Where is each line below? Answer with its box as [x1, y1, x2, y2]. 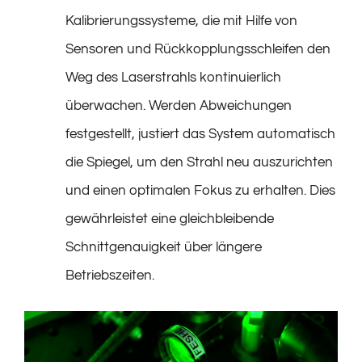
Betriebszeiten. [65, 268, 154, 283]
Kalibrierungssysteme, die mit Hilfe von [65, 14, 297, 28]
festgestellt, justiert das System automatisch [65, 127, 335, 141]
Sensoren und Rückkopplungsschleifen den [65, 42, 330, 57]
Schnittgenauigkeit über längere [65, 240, 262, 255]
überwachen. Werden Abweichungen [65, 99, 292, 113]
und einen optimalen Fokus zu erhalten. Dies [65, 183, 335, 198]
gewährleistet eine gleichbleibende [65, 212, 274, 226]
